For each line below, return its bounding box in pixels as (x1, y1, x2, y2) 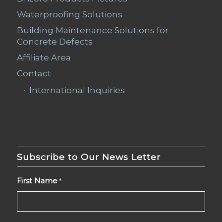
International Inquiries (29, 85, 125, 95)
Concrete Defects (16, 36, 93, 47)
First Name (16, 176, 57, 185)
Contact (16, 68, 51, 78)
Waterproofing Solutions (16, 9, 122, 19)
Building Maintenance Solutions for (16, 25, 168, 35)
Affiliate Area (16, 52, 71, 62)
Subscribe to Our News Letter (16, 151, 161, 162)
